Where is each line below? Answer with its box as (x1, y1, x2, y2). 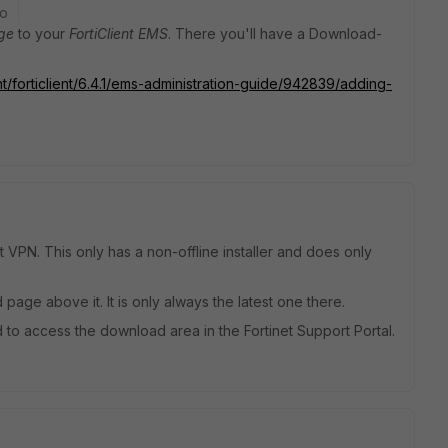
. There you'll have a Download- (168, 25, 382, 42)
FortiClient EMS (69, 25, 168, 42)
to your (14, 25, 69, 42)
